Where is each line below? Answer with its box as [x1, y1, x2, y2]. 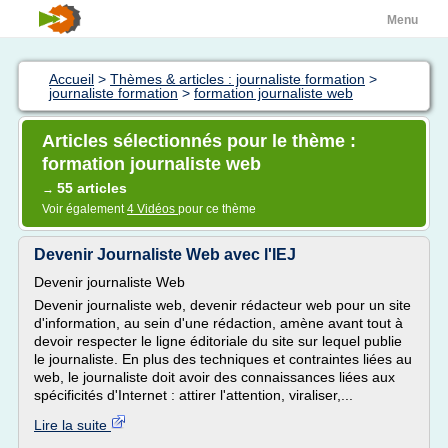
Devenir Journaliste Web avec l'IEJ [34, 246, 296, 263]
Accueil [49, 71, 94, 87]
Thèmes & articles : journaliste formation [110, 71, 365, 87]
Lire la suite [34, 417, 111, 433]
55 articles [57, 180, 127, 196]
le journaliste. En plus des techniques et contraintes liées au [34, 351, 412, 367]
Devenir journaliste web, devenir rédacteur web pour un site [34, 297, 411, 313]
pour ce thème [178, 202, 256, 216]
